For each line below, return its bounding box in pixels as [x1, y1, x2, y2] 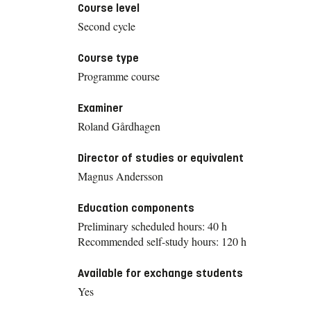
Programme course [78, 68, 160, 83]
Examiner [78, 101, 123, 115]
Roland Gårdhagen [78, 118, 160, 133]
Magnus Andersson [78, 168, 163, 183]
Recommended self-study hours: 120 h [78, 233, 246, 249]
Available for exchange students [78, 266, 243, 280]
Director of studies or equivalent [78, 151, 244, 165]
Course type [78, 51, 139, 65]
